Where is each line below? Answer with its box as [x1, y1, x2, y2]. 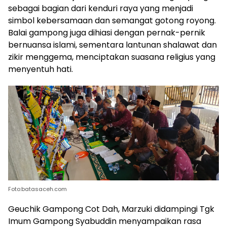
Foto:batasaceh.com [8, 184, 67, 193]
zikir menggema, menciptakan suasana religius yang [8, 51, 215, 63]
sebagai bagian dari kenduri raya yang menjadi [8, 2, 193, 14]
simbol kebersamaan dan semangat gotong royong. [8, 14, 216, 26]
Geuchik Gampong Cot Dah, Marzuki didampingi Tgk [8, 203, 214, 215]
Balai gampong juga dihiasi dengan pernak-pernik [8, 26, 205, 39]
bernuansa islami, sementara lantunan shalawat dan [8, 39, 217, 51]
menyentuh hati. [8, 63, 73, 75]
